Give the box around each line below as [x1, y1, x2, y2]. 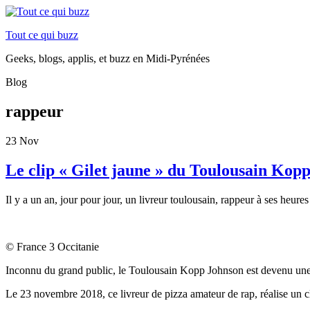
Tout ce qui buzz [6, 29, 78, 41]
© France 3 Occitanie [6, 240, 99, 253]
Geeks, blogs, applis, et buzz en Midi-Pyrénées [6, 53, 210, 64]
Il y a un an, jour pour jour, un [6, 193, 139, 206]
